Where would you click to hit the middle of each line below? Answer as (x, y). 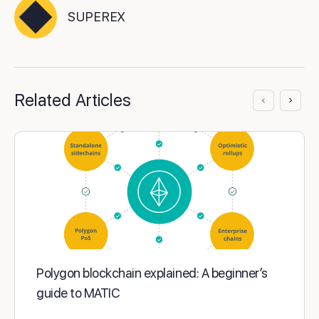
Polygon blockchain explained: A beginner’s (152, 273)
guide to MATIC (78, 293)
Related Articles (73, 100)
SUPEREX (97, 16)
